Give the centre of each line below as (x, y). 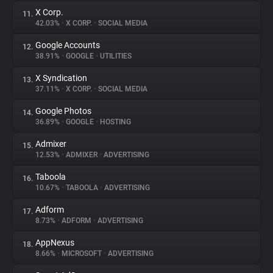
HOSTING (115, 122)
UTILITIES (115, 56)
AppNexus (55, 243)
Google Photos (63, 111)
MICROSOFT (82, 253)
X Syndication (61, 78)
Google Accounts (68, 45)
